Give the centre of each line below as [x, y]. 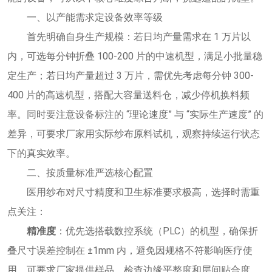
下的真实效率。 [41, 153]
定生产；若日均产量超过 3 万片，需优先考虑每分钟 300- [131, 75]
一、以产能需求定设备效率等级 [95, 17]
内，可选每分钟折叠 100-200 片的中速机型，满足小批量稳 [135, 56]
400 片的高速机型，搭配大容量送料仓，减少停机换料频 [128, 95]
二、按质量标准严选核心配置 [90, 172]
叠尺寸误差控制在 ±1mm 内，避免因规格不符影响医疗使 [130, 250]
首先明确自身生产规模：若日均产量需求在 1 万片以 [139, 36]
